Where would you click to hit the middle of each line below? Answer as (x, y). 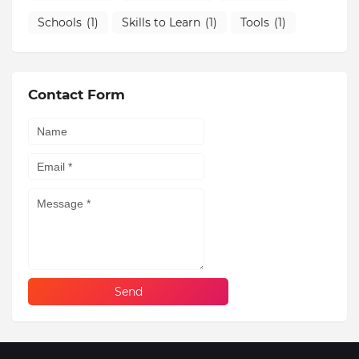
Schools (60, 22)
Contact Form (77, 95)
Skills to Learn (161, 22)
